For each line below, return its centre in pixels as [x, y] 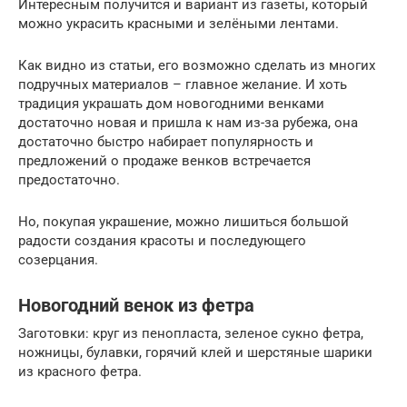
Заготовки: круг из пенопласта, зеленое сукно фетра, [191, 333]
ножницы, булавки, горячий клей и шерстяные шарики [195, 352]
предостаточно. [69, 179]
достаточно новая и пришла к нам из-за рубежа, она [188, 122]
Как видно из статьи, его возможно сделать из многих [197, 65]
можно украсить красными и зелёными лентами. [179, 23]
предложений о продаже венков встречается [164, 160]
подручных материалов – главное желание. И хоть [183, 84]
